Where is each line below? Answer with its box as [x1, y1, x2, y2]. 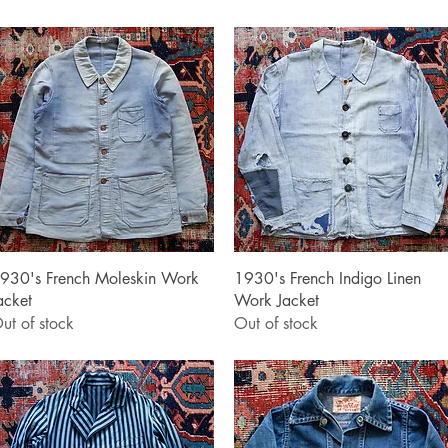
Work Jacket [234, 289, 319, 311]
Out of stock [234, 312, 318, 334]
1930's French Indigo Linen [234, 267, 421, 289]
